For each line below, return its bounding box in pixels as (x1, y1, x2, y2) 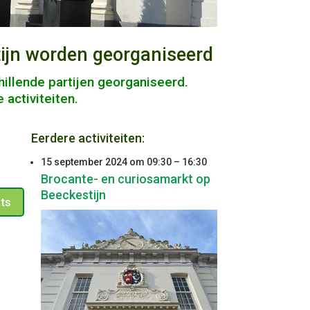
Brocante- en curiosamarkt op (40, 171, 210, 186)
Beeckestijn (40, 187, 106, 202)
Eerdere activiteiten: (30, 130, 145, 145)
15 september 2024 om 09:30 (40, 156, 172, 167)
